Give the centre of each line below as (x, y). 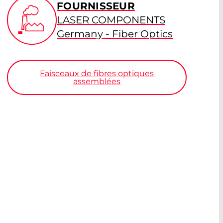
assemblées (97, 81)
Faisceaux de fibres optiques (97, 73)
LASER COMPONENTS (111, 20)
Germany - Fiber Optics (115, 34)
